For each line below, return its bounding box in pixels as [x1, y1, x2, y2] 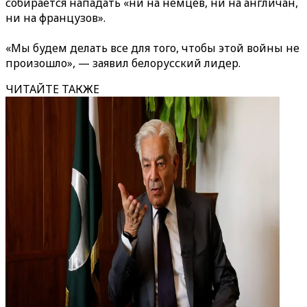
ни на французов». [5, 10, 106, 25]
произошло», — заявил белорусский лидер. [5, 56, 241, 71]
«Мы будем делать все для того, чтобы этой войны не [5, 40, 299, 56]
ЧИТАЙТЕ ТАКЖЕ [5, 82, 99, 97]
